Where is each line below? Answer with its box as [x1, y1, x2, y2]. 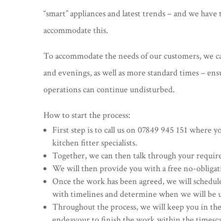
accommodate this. [43, 24, 109, 36]
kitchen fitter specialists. [52, 137, 138, 148]
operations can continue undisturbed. [43, 83, 175, 95]
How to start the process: [43, 109, 131, 121]
